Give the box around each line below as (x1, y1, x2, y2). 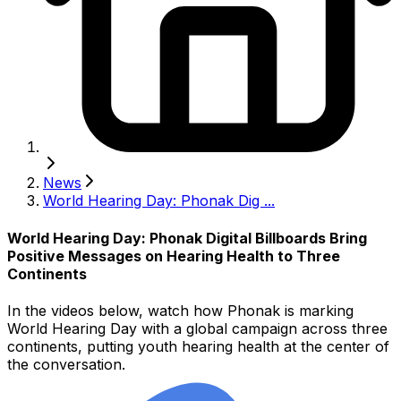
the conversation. (7, 354, 125, 373)
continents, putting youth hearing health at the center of (7, 337, 389, 355)
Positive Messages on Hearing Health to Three (7, 246, 340, 265)
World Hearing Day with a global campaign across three (7, 319, 388, 337)
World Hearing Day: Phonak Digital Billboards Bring (7, 228, 367, 247)
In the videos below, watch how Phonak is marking (7, 301, 354, 320)
